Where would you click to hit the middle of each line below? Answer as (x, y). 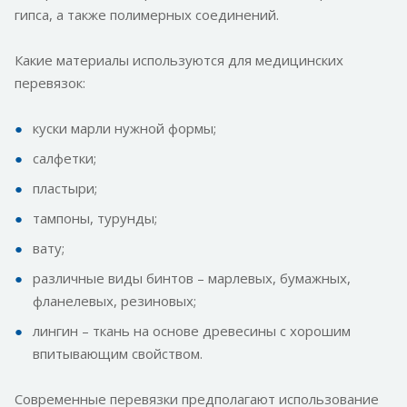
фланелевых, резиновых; (114, 301)
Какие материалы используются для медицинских (179, 60)
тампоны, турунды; (95, 218)
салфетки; (65, 159)
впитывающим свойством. (118, 354)
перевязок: (50, 83)
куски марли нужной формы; (124, 129)
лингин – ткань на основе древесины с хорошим (192, 331)
